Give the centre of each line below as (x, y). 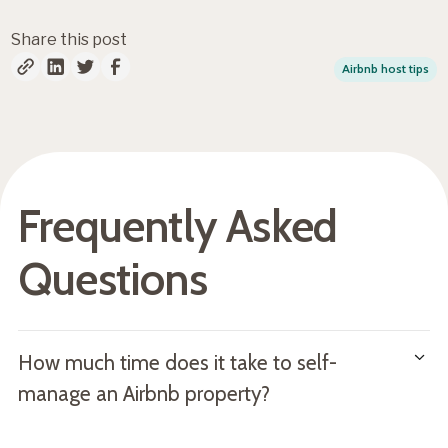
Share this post (69, 39)
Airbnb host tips (385, 69)
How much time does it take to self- (177, 362)
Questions (112, 278)
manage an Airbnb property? (143, 393)
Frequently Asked (177, 225)
